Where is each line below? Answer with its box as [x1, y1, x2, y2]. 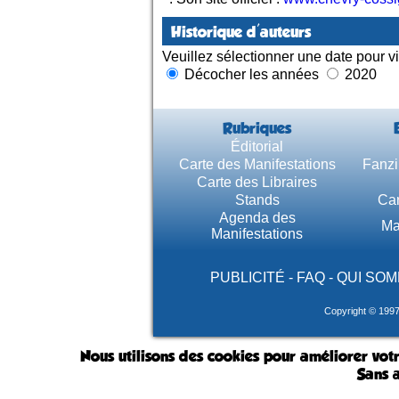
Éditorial [231, 138, 283, 154]
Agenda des [218, 209, 296, 225]
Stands [234, 191, 280, 208]
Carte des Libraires [197, 174, 317, 190]
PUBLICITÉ [210, 269, 285, 285]
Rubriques [223, 118, 291, 137]
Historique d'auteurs [171, 22, 311, 41]
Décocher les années [184, 66, 319, 82]
